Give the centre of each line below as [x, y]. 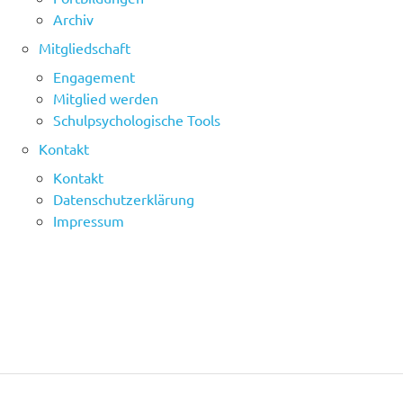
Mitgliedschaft [85, 48]
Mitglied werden [106, 99]
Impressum [89, 221]
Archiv [74, 19]
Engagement [94, 77]
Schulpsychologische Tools [137, 120]
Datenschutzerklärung [124, 199]
